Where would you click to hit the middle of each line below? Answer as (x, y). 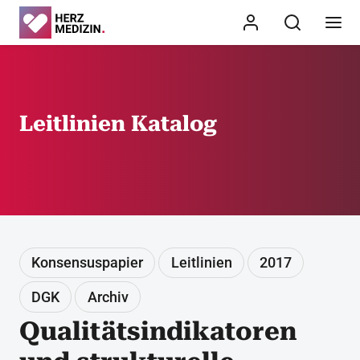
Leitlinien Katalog (118, 124)
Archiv (108, 297)
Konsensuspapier (88, 263)
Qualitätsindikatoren (158, 331)
